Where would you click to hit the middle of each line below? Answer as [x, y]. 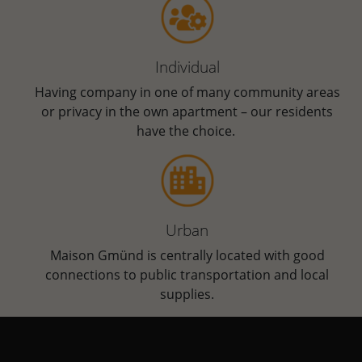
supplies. [187, 295]
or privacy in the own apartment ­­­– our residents [187, 112]
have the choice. [187, 131]
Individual [187, 67]
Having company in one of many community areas [187, 93]
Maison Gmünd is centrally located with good [187, 256]
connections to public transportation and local [187, 275]
